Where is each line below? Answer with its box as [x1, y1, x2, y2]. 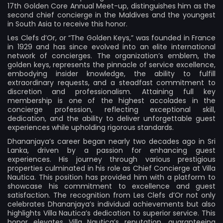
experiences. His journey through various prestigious [7, 154, 216, 164]
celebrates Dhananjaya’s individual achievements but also [7, 199, 216, 209]
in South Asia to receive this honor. [7, 18, 127, 29]
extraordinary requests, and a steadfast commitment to [7, 77, 216, 88]
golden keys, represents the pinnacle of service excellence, [7, 59, 216, 70]
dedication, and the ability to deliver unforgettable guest [7, 113, 216, 123]
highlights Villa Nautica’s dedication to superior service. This [7, 208, 216, 218]
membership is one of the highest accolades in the [7, 95, 216, 106]
